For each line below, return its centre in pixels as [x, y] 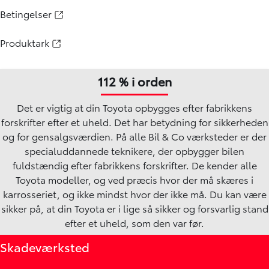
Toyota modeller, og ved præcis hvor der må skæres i [134, 179]
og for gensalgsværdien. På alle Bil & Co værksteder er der [134, 136]
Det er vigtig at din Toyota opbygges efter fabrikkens [134, 107]
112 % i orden [134, 81]
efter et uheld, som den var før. [134, 222]
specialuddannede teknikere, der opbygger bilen [134, 150]
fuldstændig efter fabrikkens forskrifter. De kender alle [134, 165]
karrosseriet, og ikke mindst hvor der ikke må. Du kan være [134, 193]
